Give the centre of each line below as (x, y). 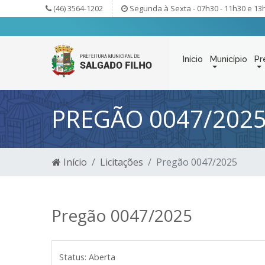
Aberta (102, 257)
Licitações (122, 162)
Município (229, 59)
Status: (73, 257)
